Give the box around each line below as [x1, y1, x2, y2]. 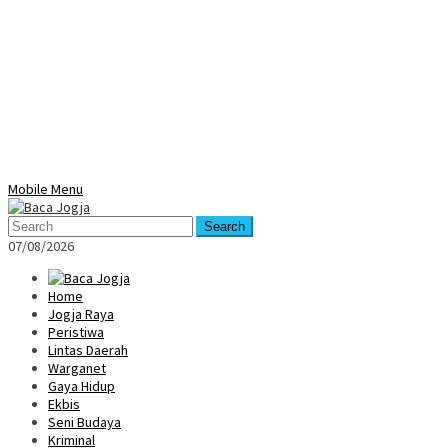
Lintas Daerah [48, 341, 128, 359]
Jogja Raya [48, 305, 114, 323]
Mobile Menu [8, 180, 83, 198]
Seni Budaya [48, 413, 121, 431]
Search [204, 219, 245, 234]
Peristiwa [48, 323, 104, 341]
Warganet [48, 359, 106, 377]
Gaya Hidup [48, 377, 115, 395]
